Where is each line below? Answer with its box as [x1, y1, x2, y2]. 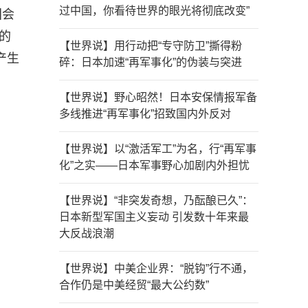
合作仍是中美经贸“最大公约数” [59, 279, 209, 291]
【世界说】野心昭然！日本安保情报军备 [59, 91, 257, 103]
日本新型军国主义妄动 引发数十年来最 [59, 211, 249, 223]
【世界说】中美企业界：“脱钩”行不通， [59, 263, 253, 274]
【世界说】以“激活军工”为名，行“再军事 [59, 143, 256, 155]
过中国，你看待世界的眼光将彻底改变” [59, 5, 250, 16]
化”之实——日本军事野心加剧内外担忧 [59, 159, 250, 171]
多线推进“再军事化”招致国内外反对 [59, 108, 231, 120]
